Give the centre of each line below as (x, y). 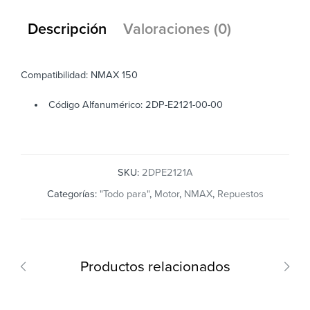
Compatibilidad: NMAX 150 (79, 75)
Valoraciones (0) (177, 29)
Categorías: (73, 194)
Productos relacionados (155, 267)
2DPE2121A (167, 173)
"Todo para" (124, 194)
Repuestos (240, 194)
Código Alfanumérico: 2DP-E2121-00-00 (135, 105)
